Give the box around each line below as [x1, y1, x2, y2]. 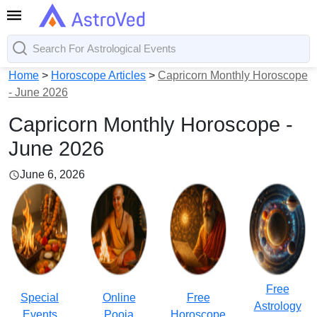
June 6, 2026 [20, 168, 85, 180]
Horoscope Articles [51, 69, 146, 81]
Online [102, 292, 136, 304]
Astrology [253, 300, 301, 312]
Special [21, 292, 59, 304]
